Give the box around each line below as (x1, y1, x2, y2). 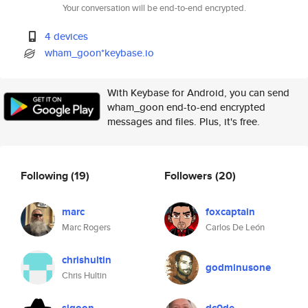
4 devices (45, 29, 89, 43)
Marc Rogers (62, 221, 111, 234)
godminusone (206, 260, 271, 275)
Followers (164, 167, 215, 184)
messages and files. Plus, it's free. (107, 114, 260, 129)
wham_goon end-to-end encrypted (107, 100, 265, 114)
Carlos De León (206, 221, 265, 234)
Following (21, 167, 71, 184)
